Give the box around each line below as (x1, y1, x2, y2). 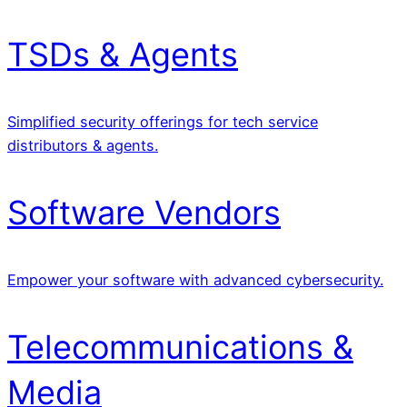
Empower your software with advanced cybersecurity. (7, 270, 383, 289)
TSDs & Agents (7, 34, 238, 74)
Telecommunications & (7, 326, 353, 367)
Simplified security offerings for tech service (7, 112, 318, 131)
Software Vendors (7, 192, 281, 233)
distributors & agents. (7, 135, 158, 154)
